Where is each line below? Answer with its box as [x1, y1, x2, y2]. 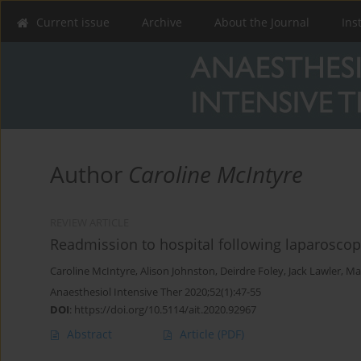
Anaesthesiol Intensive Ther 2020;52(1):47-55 [50, 284, 261, 300]
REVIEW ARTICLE [50, 216, 129, 230]
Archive [142, 15, 182, 30]
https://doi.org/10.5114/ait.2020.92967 [74, 302, 256, 317]
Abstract [67, 326, 112, 342]
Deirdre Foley [220, 264, 284, 279]
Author [50, 159, 128, 190]
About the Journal [214, 15, 309, 30]
